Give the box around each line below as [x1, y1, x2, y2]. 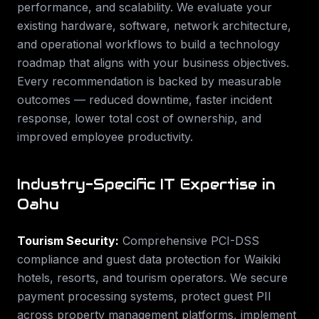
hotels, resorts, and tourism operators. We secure [17, 271, 288, 285]
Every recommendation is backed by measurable [17, 74, 281, 88]
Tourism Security [17, 234, 115, 248]
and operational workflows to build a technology [17, 37, 280, 51]
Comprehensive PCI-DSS [122, 234, 259, 248]
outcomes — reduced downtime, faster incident [17, 93, 272, 107]
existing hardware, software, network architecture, [17, 19, 291, 33]
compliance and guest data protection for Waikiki [17, 252, 281, 266]
